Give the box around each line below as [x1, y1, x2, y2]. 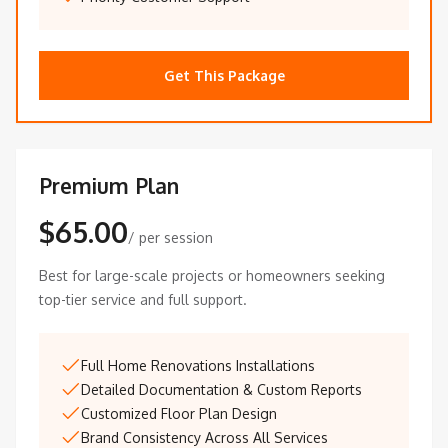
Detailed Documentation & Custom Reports [81, 381, 362, 399]
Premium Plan [39, 172, 179, 200]
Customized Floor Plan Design [81, 405, 277, 423]
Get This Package [163, 67, 285, 85]
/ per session [128, 229, 213, 247]
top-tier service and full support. [39, 291, 247, 309]
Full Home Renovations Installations [81, 357, 315, 375]
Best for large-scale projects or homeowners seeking [39, 267, 385, 285]
